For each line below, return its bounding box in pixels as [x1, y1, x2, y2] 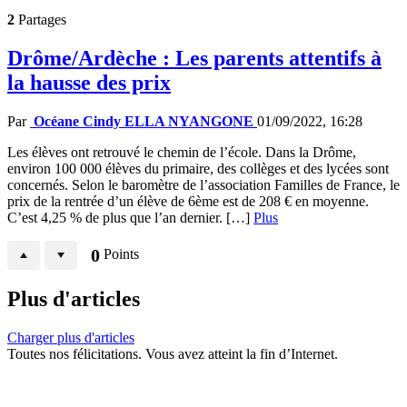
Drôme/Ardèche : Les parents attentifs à [7, 45, 382, 70]
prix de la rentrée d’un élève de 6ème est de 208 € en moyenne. [7, 193, 369, 209]
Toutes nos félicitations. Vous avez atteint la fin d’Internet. [7, 346, 338, 362]
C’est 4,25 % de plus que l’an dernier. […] [7, 209, 253, 225]
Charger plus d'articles [7, 330, 134, 346]
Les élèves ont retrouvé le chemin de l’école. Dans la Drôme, [7, 144, 356, 160]
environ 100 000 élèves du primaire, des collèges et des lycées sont [7, 160, 389, 176]
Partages [15, 11, 66, 27]
